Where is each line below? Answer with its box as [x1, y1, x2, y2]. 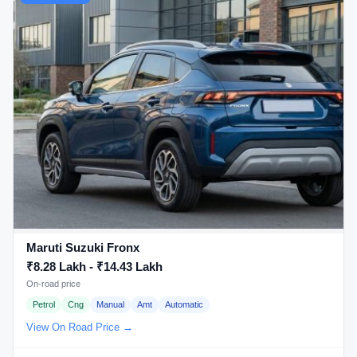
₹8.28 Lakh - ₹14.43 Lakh [26, 260, 163, 274]
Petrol [33, 300, 55, 310]
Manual [96, 300, 124, 310]
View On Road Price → [26, 320, 133, 333]
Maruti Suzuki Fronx [26, 241, 139, 255]
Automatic [165, 300, 203, 310]
